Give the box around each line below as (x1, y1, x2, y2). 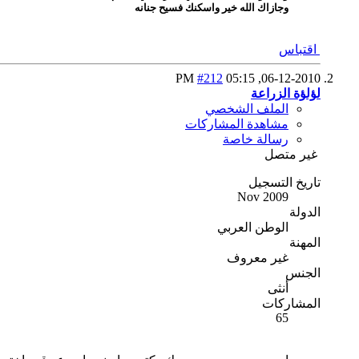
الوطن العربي (217, 220, 288, 234)
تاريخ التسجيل (248, 175, 321, 189)
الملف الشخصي (205, 101, 288, 115)
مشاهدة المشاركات (185, 116, 288, 131)
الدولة (289, 204, 321, 219)
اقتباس (279, 42, 320, 56)
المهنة (289, 235, 321, 249)
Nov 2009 (237, 189, 288, 204)
